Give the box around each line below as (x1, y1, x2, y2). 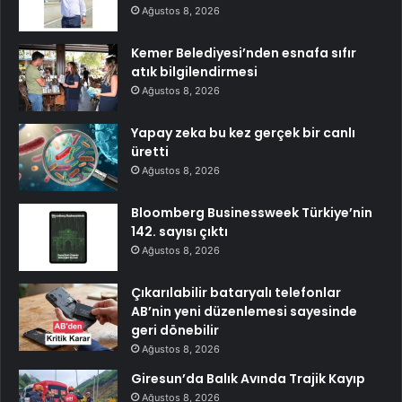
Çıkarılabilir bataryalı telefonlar (131, 283, 341, 301)
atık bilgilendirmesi (131, 62, 258, 81)
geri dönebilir (131, 320, 219, 339)
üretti (131, 142, 169, 161)
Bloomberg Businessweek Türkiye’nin (131, 203, 372, 222)
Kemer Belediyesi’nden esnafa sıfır (131, 43, 356, 62)
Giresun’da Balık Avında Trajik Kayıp (131, 369, 365, 388)
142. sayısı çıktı (131, 222, 228, 240)
